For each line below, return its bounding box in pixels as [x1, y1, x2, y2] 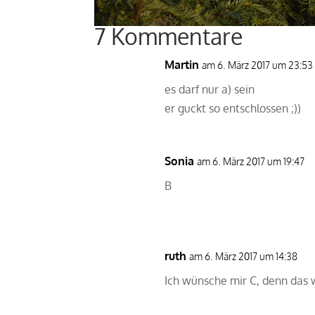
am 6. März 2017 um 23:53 [202, 58, 314, 71]
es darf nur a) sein [165, 82, 255, 96]
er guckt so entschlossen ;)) [165, 101, 302, 115]
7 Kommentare [94, 22, 243, 51]
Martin [165, 57, 200, 72]
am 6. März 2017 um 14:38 [189, 250, 298, 262]
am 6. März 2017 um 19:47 [197, 155, 305, 167]
